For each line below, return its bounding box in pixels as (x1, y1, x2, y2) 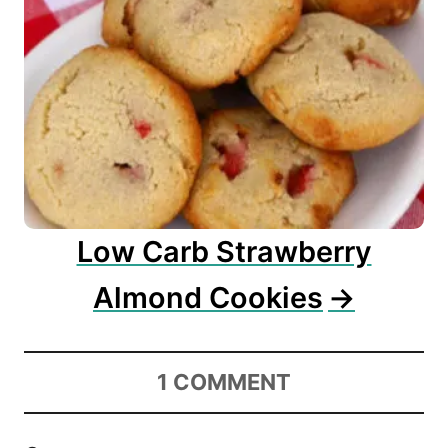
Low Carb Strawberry (76, 233, 372, 269)
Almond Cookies (93, 279, 323, 315)
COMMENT (173, 368, 291, 395)
